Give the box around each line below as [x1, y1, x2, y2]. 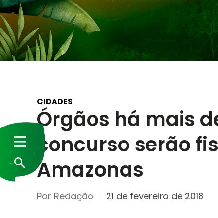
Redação [54, 189, 93, 202]
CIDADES [37, 95, 73, 107]
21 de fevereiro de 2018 [106, 190, 203, 202]
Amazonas [37, 156, 144, 183]
